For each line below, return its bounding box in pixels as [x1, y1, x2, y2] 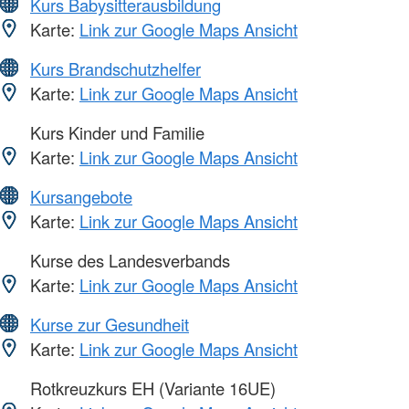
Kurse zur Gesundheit [30, 312, 189, 337]
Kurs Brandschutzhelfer [30, 57, 201, 81]
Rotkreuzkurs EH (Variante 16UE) [26, 376, 276, 401]
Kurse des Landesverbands [26, 248, 230, 273]
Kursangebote [30, 184, 132, 209]
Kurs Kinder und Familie [26, 121, 204, 145]
